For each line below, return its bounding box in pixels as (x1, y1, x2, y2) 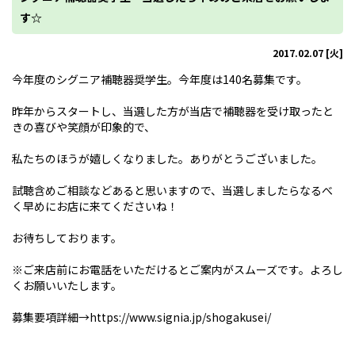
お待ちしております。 (12, 230, 122, 246)
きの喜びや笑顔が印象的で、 (12, 119, 155, 135)
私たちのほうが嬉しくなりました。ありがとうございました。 (12, 151, 323, 166)
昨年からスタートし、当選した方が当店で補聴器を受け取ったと (12, 103, 334, 119)
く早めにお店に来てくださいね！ (12, 198, 178, 214)
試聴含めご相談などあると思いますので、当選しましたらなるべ (12, 182, 333, 198)
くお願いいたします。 (12, 277, 122, 293)
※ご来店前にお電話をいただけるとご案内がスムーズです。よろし (12, 261, 343, 277)
